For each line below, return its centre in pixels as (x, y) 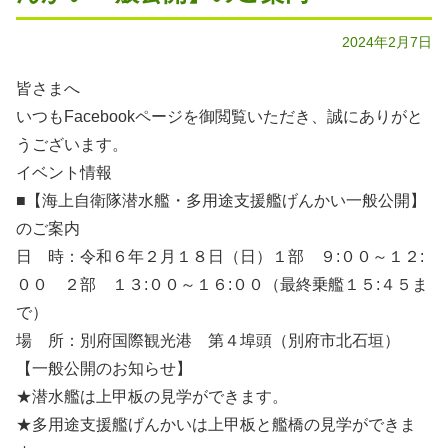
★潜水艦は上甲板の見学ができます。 (152, 396)
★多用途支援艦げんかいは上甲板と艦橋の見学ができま (216, 424)
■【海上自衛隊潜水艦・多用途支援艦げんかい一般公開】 (221, 200)
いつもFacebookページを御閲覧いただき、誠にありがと (219, 116)
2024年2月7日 (387, 42)
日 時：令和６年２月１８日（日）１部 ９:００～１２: (220, 256)
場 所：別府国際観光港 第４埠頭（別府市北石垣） (208, 340)
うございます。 (72, 144)
